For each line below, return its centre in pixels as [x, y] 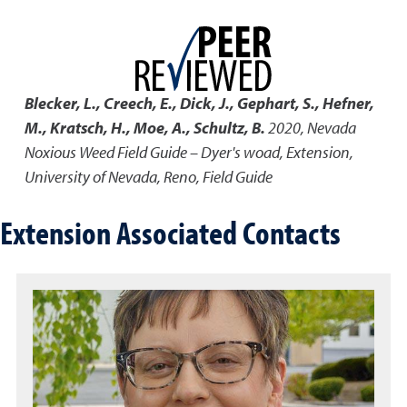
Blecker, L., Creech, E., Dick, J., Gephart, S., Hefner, [199, 103]
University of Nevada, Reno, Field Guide [149, 177]
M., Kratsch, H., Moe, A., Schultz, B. [145, 128]
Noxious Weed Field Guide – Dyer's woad [152, 152]
